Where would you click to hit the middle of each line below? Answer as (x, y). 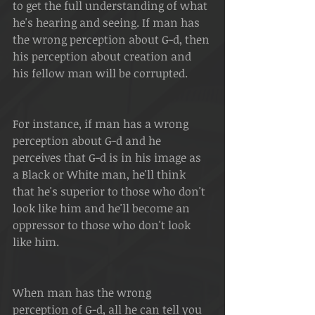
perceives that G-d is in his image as (108, 157)
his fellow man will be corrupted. (100, 73)
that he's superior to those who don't (110, 191)
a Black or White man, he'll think (101, 174)
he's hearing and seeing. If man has (108, 22)
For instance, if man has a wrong (102, 124)
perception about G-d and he (88, 141)
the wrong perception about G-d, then (112, 39)
